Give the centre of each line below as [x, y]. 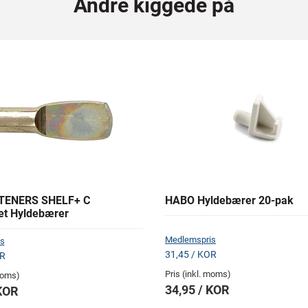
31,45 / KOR [191, 255]
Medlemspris [190, 240]
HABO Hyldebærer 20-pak [229, 201]
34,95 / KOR [197, 290]
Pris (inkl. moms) [198, 274]
